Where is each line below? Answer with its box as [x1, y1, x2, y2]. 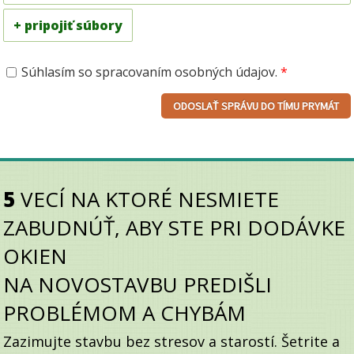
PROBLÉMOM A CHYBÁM [3, 298, 247, 327]
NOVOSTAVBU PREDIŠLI [38, 269, 273, 299]
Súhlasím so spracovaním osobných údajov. [21, 62, 281, 81]
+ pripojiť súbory [13, 16, 123, 34]
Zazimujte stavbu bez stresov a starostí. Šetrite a [3, 331, 341, 351]
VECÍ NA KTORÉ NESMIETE [15, 184, 280, 213]
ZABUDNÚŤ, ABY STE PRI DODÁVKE [3, 213, 346, 242]
